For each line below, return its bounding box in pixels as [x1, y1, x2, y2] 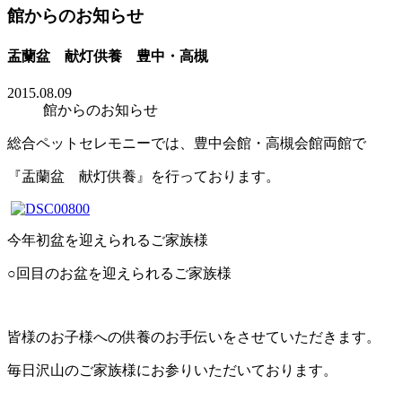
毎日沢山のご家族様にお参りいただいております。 [7, 362, 337, 378]
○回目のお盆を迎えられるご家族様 [7, 265, 232, 281]
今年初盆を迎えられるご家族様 [7, 232, 208, 248]
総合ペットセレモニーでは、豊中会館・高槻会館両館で [7, 135, 366, 151]
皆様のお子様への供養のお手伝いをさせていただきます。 [7, 328, 380, 345]
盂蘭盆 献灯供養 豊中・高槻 [7, 48, 208, 64]
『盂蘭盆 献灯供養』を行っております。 [7, 168, 280, 184]
